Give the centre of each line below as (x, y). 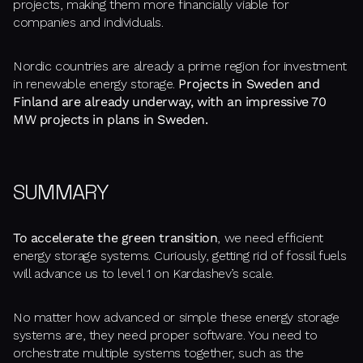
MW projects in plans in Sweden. (111, 120)
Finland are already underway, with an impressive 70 (170, 102)
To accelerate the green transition (115, 238)
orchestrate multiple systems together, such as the (159, 353)
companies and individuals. (88, 23)
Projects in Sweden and (249, 84)
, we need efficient (270, 238)
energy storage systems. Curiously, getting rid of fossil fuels (180, 256)
